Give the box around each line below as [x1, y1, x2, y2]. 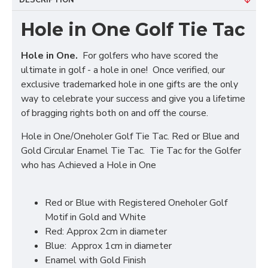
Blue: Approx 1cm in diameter [45, 239, 172, 252]
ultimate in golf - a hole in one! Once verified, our [21, 63, 225, 77]
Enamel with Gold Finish [45, 254, 146, 267]
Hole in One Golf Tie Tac [21, 19, 245, 41]
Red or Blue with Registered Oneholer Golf [45, 196, 227, 209]
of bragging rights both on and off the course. [21, 106, 208, 120]
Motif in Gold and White [45, 211, 146, 224]
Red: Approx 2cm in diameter [45, 225, 167, 238]
